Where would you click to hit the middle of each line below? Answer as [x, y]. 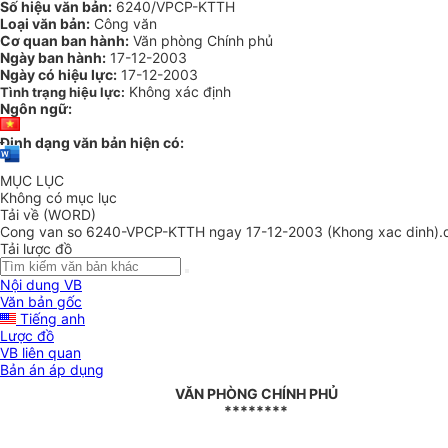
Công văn [123, 23]
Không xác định [180, 91]
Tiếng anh [50, 319]
